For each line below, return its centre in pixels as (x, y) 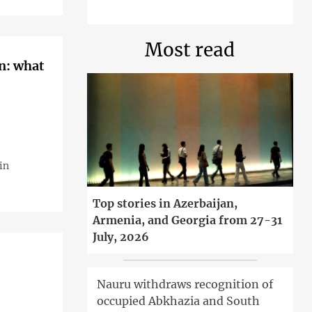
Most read (190, 50)
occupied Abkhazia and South (178, 301)
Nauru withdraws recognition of (185, 284)
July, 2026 (120, 237)
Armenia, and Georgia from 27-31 (187, 220)
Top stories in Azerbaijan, (165, 204)
